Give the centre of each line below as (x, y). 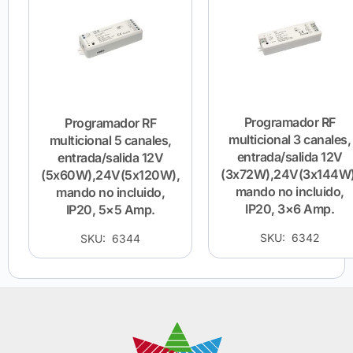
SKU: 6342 (290, 237)
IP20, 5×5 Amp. (110, 209)
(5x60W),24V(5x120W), (110, 175)
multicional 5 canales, (110, 140)
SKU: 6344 (110, 238)
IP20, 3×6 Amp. (290, 208)
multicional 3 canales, (290, 139)
